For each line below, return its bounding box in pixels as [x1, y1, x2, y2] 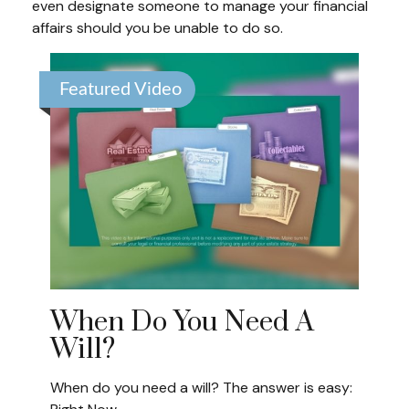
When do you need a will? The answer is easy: [50, 378, 352, 398]
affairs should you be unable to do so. [32, 18, 283, 37]
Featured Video [59, 80, 182, 99]
